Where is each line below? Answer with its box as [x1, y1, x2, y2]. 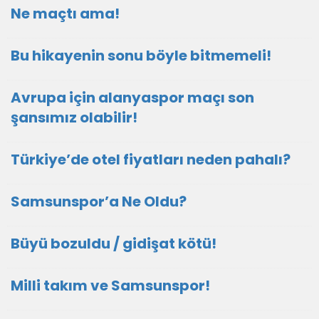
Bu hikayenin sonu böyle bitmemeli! [11, 46, 271, 66]
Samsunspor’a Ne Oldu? [11, 192, 187, 211]
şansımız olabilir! [11, 108, 137, 127]
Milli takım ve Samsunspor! [11, 276, 210, 296]
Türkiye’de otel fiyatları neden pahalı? [11, 150, 291, 169]
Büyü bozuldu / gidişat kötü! [11, 234, 216, 253]
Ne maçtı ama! [11, 4, 120, 23]
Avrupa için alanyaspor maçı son [11, 88, 254, 108]
